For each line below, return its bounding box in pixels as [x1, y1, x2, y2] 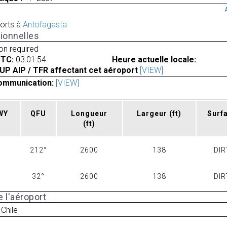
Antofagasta [22, 20, 67, 30]
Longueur [71, 109, 108, 118]
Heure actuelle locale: [111, 54, 196, 64]
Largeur [137, 109, 170, 118]
